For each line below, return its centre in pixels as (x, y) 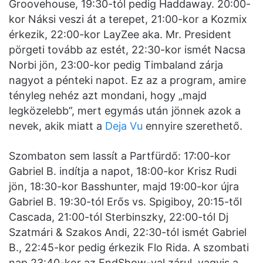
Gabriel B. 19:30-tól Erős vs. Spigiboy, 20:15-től (125, 201)
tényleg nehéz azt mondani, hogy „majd (108, 95)
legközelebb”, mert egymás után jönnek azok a (125, 110)
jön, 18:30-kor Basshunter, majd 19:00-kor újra (124, 186)
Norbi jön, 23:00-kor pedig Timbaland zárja (116, 65)
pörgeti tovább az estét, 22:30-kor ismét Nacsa (127, 49)
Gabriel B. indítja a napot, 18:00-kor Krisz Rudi (123, 171)
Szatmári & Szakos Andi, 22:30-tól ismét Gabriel (128, 232)
